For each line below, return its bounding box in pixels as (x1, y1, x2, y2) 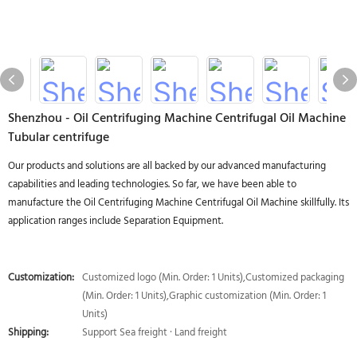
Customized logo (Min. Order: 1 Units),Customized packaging (82, 269, 344, 286)
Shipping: (8, 324, 49, 341)
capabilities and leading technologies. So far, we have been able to (8, 176, 296, 193)
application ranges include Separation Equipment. (8, 213, 223, 229)
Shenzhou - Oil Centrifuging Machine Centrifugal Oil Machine (8, 108, 346, 129)
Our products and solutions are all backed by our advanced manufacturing (8, 158, 326, 175)
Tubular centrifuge (8, 127, 109, 148)
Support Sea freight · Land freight (82, 324, 227, 341)
